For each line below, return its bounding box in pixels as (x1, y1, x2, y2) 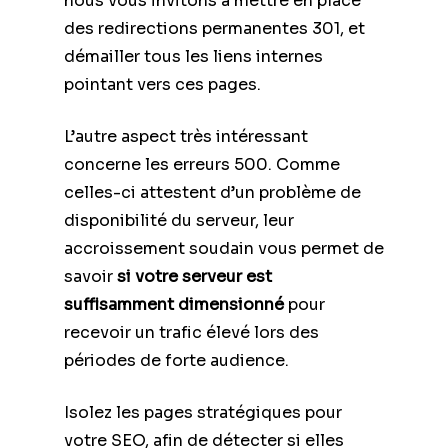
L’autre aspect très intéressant (64, 125, 308, 147)
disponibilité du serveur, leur (64, 209, 294, 231)
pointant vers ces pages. (64, 73, 261, 95)
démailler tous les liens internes (64, 45, 323, 67)
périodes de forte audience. (64, 349, 289, 371)
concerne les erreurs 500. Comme (64, 153, 340, 175)
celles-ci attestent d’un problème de (64, 181, 361, 203)
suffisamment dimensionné (64, 293, 284, 315)
